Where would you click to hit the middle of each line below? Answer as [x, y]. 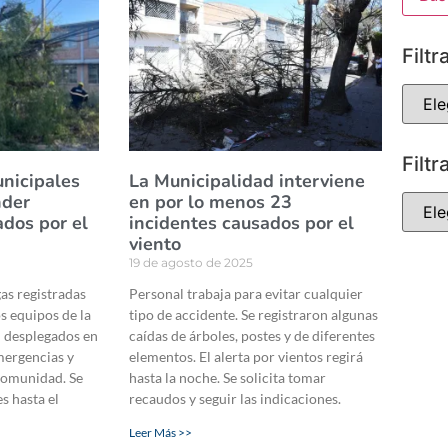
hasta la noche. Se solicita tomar [227, 378]
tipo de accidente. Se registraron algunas [253, 315]
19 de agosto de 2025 [190, 263]
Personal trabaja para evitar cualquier [245, 294]
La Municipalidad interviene [246, 181]
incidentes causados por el [241, 223]
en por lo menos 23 [210, 202]
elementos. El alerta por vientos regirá [245, 357]
